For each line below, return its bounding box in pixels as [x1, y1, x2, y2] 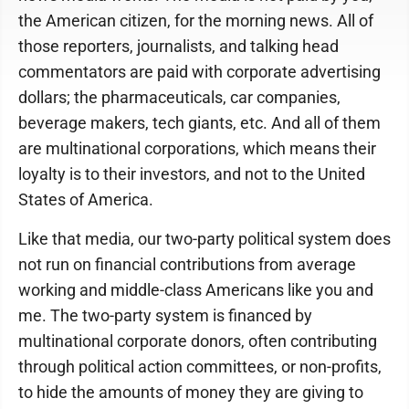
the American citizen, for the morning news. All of [18, 11, 373, 30]
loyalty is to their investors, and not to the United [18, 164, 365, 184]
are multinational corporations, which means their [18, 139, 376, 158]
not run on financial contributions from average [18, 255, 356, 274]
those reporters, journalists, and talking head [18, 37, 339, 56]
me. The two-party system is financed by [18, 306, 312, 325]
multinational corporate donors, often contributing [18, 331, 377, 351]
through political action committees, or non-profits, [18, 357, 382, 376]
